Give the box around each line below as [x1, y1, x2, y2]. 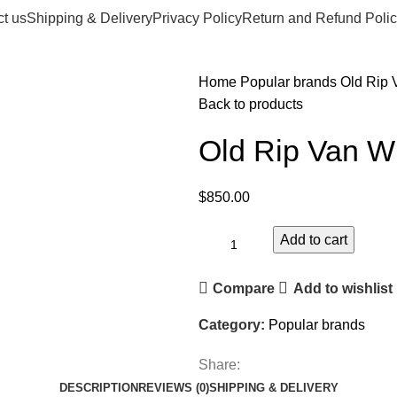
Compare [213, 280, 276, 296]
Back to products [198, 97, 303, 112]
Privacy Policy [152, 10, 242, 26]
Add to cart [280, 232, 347, 247]
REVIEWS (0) [137, 381, 209, 394]
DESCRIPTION [58, 381, 138, 394]
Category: [198, 317, 265, 332]
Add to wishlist [292, 280, 393, 296]
